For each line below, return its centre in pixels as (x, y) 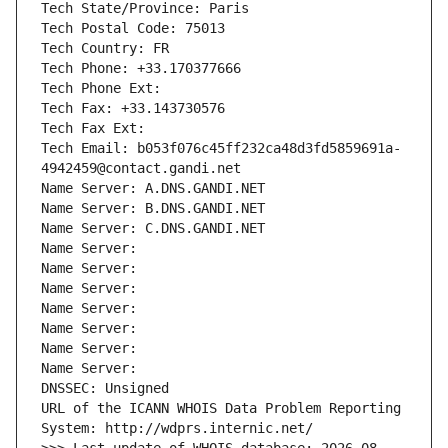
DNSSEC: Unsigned (105, 388)
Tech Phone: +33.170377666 (141, 68)
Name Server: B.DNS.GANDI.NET (153, 208)
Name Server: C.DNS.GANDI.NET (153, 228)
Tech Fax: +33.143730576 (133, 108)
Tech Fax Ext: (93, 128)
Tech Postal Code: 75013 (133, 28)
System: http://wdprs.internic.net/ (177, 428)
